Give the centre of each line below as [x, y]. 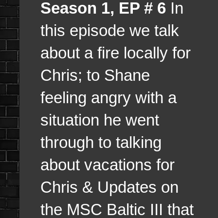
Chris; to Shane [95, 75]
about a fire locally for [116, 53]
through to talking [101, 143]
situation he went [100, 120]
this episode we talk [110, 31]
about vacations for [108, 165]
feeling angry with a [109, 98]
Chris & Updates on [109, 187]
